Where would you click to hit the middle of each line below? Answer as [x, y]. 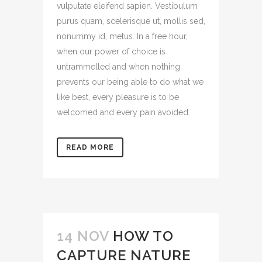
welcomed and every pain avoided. [123, 112]
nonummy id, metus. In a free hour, [122, 36]
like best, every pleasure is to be [118, 97]
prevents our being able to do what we [130, 82]
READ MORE [90, 147]
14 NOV [83, 236]
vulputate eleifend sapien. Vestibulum [127, 6]
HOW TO [143, 236]
